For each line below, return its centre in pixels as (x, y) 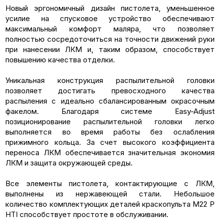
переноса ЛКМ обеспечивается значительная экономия (110, 152)
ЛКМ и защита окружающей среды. (69, 163)
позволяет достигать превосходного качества (110, 90)
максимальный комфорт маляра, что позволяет (110, 28)
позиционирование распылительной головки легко (110, 121)
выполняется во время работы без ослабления (110, 132)
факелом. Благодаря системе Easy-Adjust (110, 111)
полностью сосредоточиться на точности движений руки (110, 39)
